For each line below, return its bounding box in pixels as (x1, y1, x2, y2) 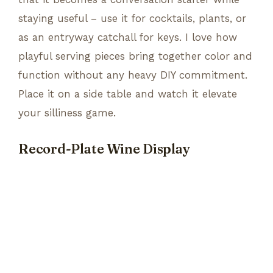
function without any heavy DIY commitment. (18, 68, 247, 81)
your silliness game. (18, 106, 116, 119)
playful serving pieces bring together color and (18, 49, 252, 62)
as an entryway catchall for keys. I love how (18, 30, 237, 43)
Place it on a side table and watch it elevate (18, 87, 237, 100)
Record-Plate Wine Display (18, 140, 190, 157)
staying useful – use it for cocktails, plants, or (18, 12, 246, 24)
